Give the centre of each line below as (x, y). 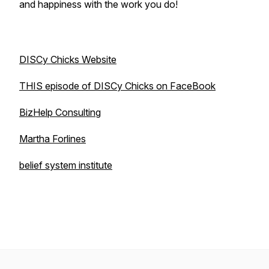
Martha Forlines (53, 139)
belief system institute (66, 165)
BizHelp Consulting (60, 112)
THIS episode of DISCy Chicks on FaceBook (117, 86)
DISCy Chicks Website (68, 59)
